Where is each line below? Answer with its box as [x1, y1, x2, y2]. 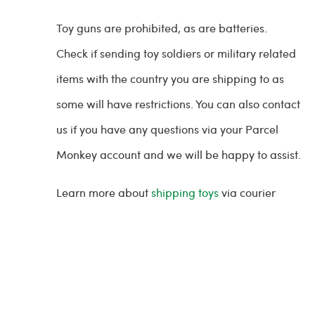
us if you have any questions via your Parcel [56, 122, 278, 136]
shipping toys [151, 185, 219, 200]
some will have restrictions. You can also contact [56, 96, 300, 111]
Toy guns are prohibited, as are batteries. [56, 20, 267, 35]
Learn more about [56, 185, 151, 200]
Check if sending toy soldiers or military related [56, 46, 296, 60]
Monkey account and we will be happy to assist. [56, 147, 301, 162]
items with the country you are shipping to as [56, 71, 284, 86]
